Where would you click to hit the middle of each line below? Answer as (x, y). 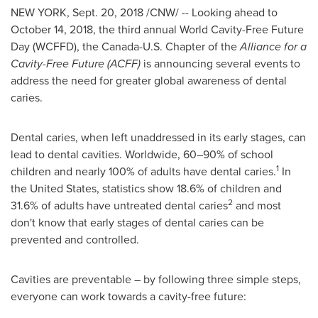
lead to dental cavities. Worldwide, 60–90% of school (142, 154)
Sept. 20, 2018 (108, 12)
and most (257, 205)
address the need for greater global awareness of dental (149, 81)
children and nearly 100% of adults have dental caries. (143, 171)
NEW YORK (39, 12)
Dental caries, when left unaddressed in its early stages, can (158, 137)
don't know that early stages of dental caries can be (137, 223)
